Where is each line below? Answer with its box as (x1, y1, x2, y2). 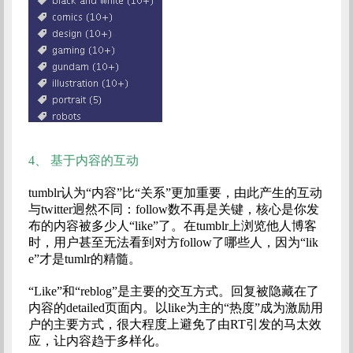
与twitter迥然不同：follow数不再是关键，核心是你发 (28, 203, 319, 217)
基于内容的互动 (50, 154, 139, 168)
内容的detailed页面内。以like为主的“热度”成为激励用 (28, 301, 323, 315)
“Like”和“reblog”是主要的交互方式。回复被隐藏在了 (28, 284, 319, 299)
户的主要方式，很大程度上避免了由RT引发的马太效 (28, 318, 321, 332)
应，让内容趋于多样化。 (28, 334, 167, 348)
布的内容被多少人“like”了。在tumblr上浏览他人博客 (28, 219, 317, 233)
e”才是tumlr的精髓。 (28, 252, 141, 266)
